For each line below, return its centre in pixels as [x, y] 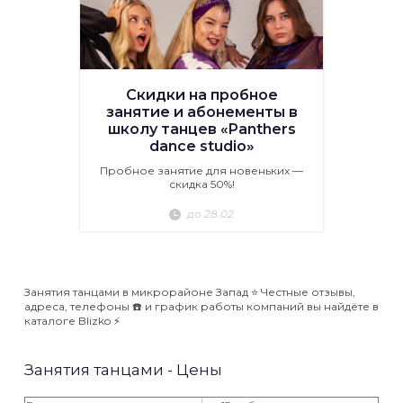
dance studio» [201, 147]
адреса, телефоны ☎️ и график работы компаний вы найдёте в [201, 307]
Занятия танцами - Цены [123, 370]
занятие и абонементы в [201, 112]
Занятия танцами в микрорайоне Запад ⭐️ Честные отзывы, [190, 292]
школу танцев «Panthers [201, 130]
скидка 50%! [201, 184]
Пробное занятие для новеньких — [201, 171]
